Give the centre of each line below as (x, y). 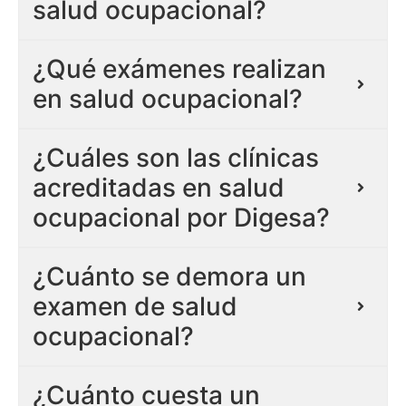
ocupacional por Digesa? (181, 217)
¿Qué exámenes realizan (179, 68)
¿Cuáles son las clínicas (176, 157)
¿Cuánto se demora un (169, 276)
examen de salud (135, 306)
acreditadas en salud (159, 187)
